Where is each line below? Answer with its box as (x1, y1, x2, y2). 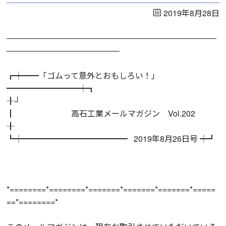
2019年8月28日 (163, 7, 219, 19)
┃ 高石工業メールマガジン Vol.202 (7, 107, 196, 119)
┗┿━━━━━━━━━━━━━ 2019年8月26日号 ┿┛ (7, 132, 216, 144)
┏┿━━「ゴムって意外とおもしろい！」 (7, 69, 160, 81)
